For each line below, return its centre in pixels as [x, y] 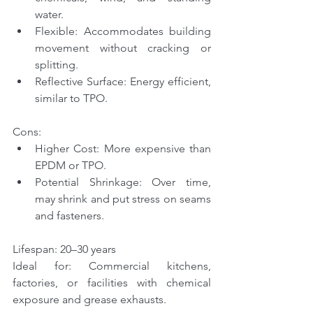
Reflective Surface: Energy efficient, [123, 82]
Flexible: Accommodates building [123, 31]
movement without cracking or [123, 48]
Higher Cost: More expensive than [123, 149]
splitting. [57, 65]
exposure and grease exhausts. [89, 300]
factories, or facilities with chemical [112, 283]
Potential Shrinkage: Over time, [123, 182]
